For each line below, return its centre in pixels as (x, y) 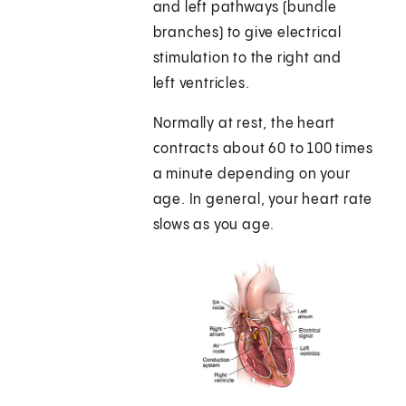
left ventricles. (201, 84)
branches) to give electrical (247, 34)
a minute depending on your (251, 175)
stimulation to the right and (247, 59)
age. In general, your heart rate (263, 200)
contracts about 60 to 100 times (263, 150)
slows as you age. (216, 226)
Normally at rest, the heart (244, 124)
